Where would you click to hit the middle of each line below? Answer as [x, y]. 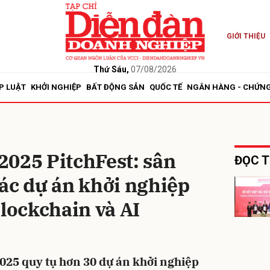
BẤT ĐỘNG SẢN [115, 87]
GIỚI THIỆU [246, 36]
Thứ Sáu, [111, 69]
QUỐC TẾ [166, 87]
